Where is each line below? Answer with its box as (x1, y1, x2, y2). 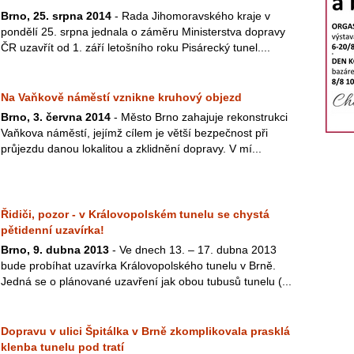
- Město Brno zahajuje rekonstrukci (111, 111, 288, 123)
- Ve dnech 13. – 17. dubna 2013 (109, 243, 277, 256)
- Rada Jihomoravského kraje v (111, 9, 270, 22)
